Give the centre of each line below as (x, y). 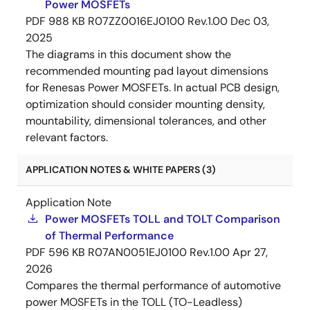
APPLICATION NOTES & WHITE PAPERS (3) (121, 170)
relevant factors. (67, 137)
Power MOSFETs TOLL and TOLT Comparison (163, 219)
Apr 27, (250, 252)
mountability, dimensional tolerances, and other (146, 121)
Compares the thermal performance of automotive (153, 285)
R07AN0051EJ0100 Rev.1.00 (159, 252)
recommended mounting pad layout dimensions (147, 71)
